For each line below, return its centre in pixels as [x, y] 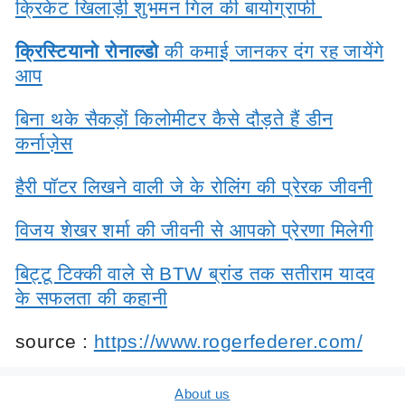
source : [55, 341]
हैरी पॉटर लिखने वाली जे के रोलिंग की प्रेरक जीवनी [194, 186]
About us [202, 393]
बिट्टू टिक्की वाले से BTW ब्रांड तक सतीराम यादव [195, 273]
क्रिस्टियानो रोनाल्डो [87, 51]
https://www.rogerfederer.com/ [228, 341]
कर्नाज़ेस [44, 143]
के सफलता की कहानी [92, 297]
